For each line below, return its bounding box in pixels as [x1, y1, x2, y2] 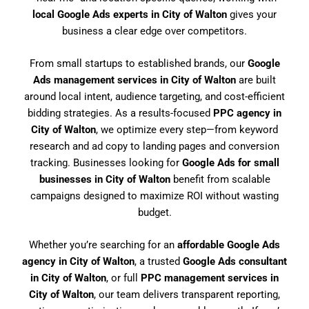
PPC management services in [141, 272, 279, 285]
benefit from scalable [170, 172, 270, 186]
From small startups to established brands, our [29, 57, 248, 70]
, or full [106, 272, 141, 285]
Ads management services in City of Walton [33, 73, 236, 86]
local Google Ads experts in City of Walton [32, 8, 227, 21]
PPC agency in [213, 106, 281, 119]
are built [236, 73, 276, 86]
